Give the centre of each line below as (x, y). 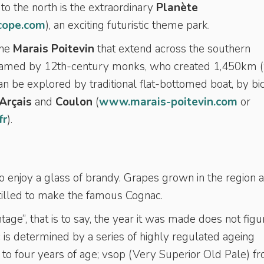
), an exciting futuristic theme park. (129, 25)
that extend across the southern (172, 49)
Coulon (74, 102)
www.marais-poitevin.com (168, 102)
